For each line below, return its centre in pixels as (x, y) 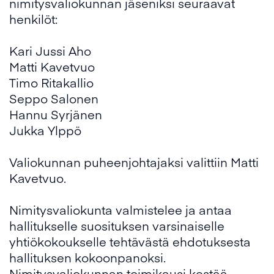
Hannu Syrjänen (56, 114)
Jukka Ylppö (45, 130)
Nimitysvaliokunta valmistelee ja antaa (120, 209)
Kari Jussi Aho (50, 50)
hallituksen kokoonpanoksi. (87, 257)
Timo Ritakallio (51, 82)
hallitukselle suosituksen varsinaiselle (117, 225)
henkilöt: (33, 19)
